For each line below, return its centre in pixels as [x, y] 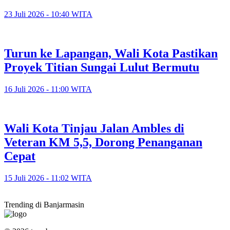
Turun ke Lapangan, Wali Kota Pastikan [111, 54]
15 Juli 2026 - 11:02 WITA [48, 178]
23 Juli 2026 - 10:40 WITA [48, 14]
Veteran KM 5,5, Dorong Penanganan [103, 142]
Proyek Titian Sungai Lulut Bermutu [102, 68]
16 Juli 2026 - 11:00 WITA [48, 89]
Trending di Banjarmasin [44, 204]
